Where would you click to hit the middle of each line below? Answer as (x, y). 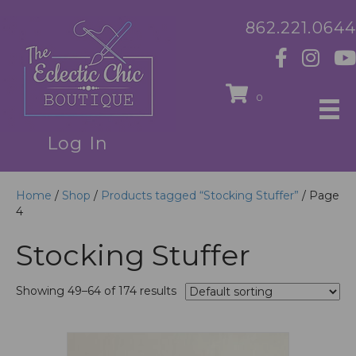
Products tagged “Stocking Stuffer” (200, 195)
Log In (77, 143)
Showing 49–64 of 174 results (96, 291)
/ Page (319, 195)
